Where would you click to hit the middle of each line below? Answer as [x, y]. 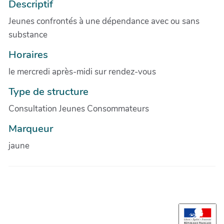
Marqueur [31, 128]
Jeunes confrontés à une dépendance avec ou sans [104, 21]
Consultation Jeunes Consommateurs [79, 108]
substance [28, 34]
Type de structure [48, 91]
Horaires [28, 54]
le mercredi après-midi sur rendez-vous [82, 71]
